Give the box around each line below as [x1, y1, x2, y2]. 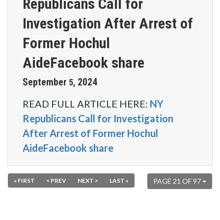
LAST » [110, 177, 129, 184]
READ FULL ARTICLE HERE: [23, 98, 150, 110]
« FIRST [14, 177, 35, 184]
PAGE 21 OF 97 [153, 177, 202, 185]
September [23, 76, 67, 88]
